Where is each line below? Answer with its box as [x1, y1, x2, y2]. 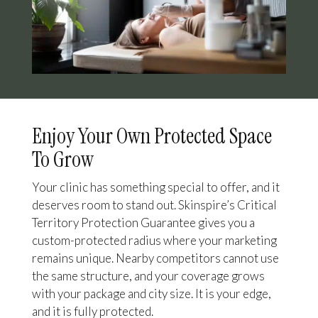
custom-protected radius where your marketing [31, 233, 277, 248]
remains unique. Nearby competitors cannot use [31, 251, 279, 266]
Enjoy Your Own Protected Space [31, 122, 272, 150]
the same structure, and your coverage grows [31, 268, 265, 284]
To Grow [31, 146, 94, 174]
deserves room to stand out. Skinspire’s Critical [31, 197, 277, 213]
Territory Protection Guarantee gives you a [31, 215, 255, 231]
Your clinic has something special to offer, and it [31, 180, 280, 195]
